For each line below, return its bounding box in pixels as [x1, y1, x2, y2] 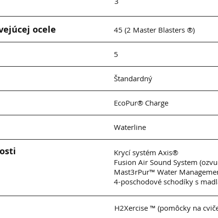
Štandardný [114, 73, 152, 83]
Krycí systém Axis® [114, 147, 178, 157]
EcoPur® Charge [114, 98, 168, 108]
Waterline [114, 122, 146, 132]
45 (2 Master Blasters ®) [114, 25, 195, 35]
